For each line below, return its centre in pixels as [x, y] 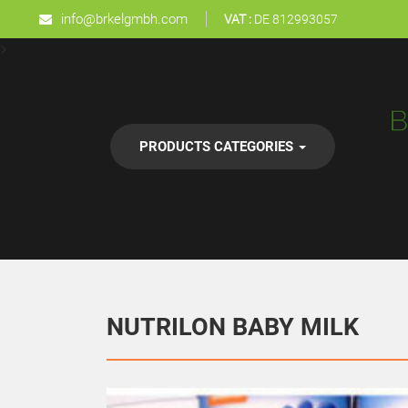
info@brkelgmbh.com [124, 19]
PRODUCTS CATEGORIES [218, 147]
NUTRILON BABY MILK [233, 327]
